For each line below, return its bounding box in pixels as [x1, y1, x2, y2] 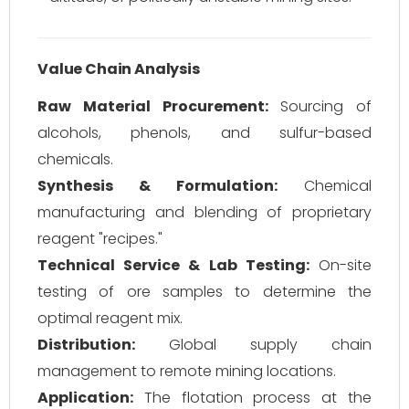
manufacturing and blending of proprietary [37, 202, 372, 223]
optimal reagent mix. [37, 308, 183, 329]
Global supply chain [135, 334, 372, 355]
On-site [309, 255, 372, 276]
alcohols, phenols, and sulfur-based [37, 122, 372, 143]
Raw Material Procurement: [37, 96, 268, 117]
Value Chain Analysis [37, 58, 200, 79]
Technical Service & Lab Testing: [37, 255, 309, 276]
